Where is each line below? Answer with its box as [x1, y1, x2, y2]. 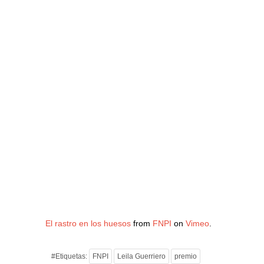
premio [174, 252, 197, 260]
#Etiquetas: [51, 252, 90, 260]
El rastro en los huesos [45, 219, 131, 228]
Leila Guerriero [117, 252, 166, 260]
